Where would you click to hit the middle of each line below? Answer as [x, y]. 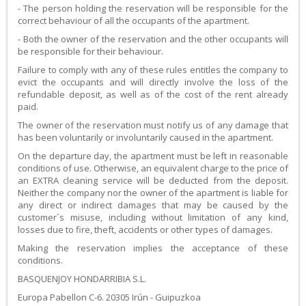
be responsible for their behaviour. [91, 52]
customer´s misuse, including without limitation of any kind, [153, 218]
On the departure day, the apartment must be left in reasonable [153, 156]
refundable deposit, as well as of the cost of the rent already [153, 95]
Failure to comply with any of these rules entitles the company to [153, 70]
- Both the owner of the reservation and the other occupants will [153, 39]
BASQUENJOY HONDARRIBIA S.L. [82, 279]
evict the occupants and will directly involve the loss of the [153, 82]
